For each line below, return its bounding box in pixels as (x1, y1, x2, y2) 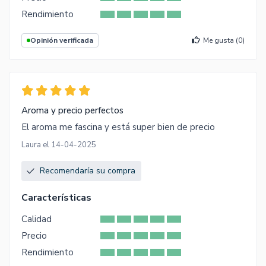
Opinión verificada (30, 36, 93, 46)
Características (21, 191, 91, 205)
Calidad (21, 213, 52, 226)
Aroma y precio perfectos (21, 104, 123, 117)
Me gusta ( (203, 36, 238, 46)
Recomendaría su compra (40, 165, 135, 177)
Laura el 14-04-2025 (21, 140, 96, 151)
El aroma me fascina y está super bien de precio (21, 121, 215, 134)
